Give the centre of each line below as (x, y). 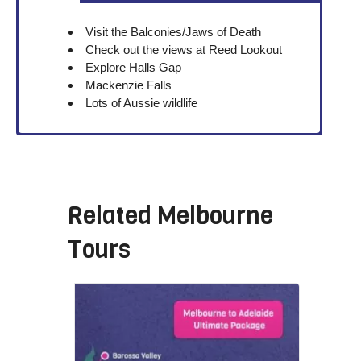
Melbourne (215, 216)
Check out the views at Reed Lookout (184, 50)
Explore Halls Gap (134, 68)
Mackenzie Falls (129, 85)
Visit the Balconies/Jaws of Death (174, 32)
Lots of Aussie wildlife (142, 103)
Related (112, 216)
